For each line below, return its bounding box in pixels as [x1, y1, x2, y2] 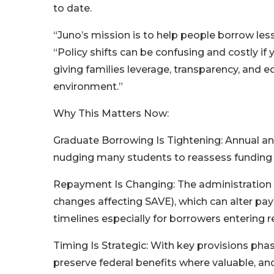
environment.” [53, 81, 123, 93]
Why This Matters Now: [53, 108, 169, 120]
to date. [53, 2, 92, 15]
